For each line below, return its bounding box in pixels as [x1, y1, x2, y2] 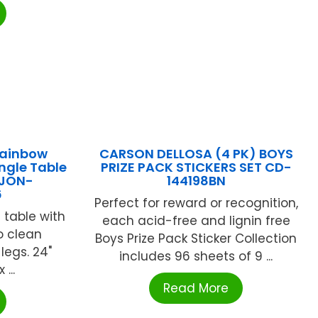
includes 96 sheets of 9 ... [119, 248, 273, 265]
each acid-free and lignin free [102, 212, 290, 230]
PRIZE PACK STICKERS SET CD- [100, 158, 292, 177]
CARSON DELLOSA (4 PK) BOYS [99, 145, 293, 163]
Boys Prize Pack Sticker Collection [95, 230, 297, 248]
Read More [163, 280, 229, 297]
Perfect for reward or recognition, [94, 194, 298, 212]
